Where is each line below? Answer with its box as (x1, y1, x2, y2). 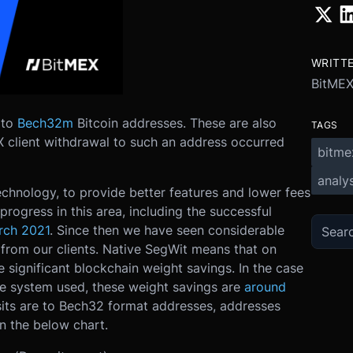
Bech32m (17, 115, 73, 131)
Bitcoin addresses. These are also (76, 115, 277, 131)
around (243, 279, 286, 295)
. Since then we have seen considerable (49, 222, 284, 238)
